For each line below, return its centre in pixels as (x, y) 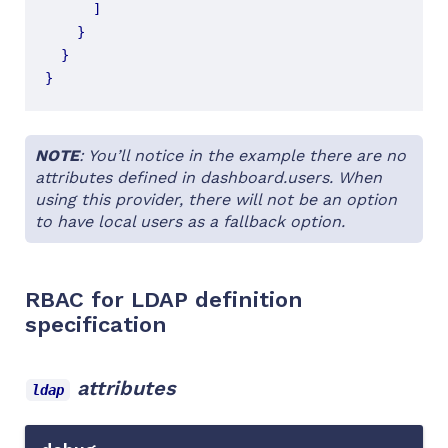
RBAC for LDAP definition (164, 299)
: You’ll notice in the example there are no (242, 155)
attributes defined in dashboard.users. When (208, 177)
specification (96, 324)
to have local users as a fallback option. (190, 221)
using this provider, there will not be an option (216, 199)
